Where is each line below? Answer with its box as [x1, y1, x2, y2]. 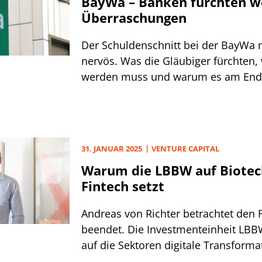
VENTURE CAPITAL [151, 143, 219, 154]
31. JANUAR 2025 [81, 143, 142, 154]
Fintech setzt [81, 177, 164, 195]
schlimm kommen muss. [81, 85, 204, 99]
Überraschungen [81, 9, 187, 26]
